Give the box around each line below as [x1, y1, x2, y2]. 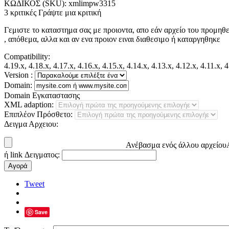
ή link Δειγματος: [4, 150, 60, 159]
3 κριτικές [4, 8, 36, 17]
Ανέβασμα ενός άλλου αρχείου [126, 140, 226, 149]
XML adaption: [4, 100, 54, 109]
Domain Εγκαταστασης [4, 90, 80, 100]
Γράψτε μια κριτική [38, 8, 101, 17]
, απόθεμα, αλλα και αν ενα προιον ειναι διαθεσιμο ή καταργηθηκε [4, 34, 220, 43]
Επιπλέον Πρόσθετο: [4, 109, 73, 119]
